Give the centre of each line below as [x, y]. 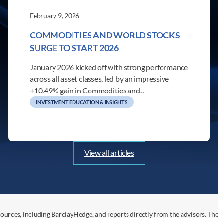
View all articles [109, 153]
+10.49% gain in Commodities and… [88, 90]
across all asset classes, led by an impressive [100, 78]
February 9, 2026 [55, 16]
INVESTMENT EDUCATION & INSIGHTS [82, 102]
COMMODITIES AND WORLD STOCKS [105, 35]
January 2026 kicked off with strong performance [109, 67]
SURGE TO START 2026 [74, 47]
